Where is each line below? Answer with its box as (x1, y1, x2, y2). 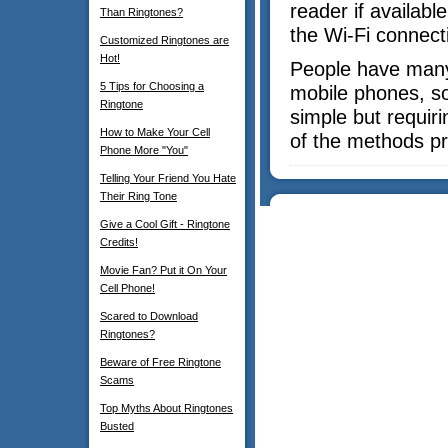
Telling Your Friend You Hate (100, 172, 236, 184)
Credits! (100, 236, 138, 248)
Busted (100, 420, 134, 432)
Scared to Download (100, 310, 198, 322)
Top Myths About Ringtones (100, 402, 233, 414)
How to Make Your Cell (100, 126, 210, 138)
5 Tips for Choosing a (100, 80, 204, 92)
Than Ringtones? (100, 6, 183, 18)
